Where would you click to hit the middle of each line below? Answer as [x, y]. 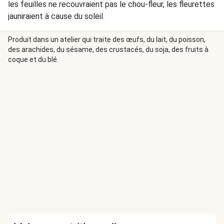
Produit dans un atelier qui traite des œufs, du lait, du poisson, [107, 39]
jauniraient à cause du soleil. [56, 16]
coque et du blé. [33, 59]
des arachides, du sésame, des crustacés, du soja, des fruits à [108, 49]
